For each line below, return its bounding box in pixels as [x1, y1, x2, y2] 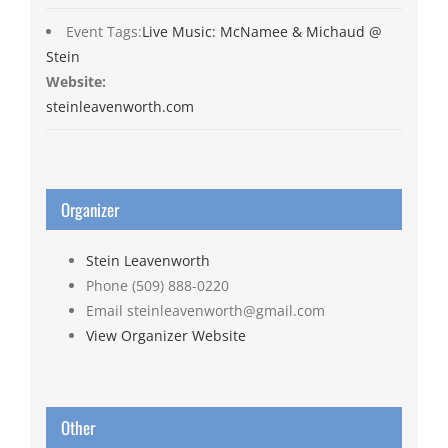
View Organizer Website [85, 326, 246, 346]
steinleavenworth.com [45, 97, 194, 117]
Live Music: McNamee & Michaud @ [141, 22, 382, 42]
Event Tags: [65, 22, 142, 42]
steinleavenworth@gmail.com [126, 301, 325, 321]
